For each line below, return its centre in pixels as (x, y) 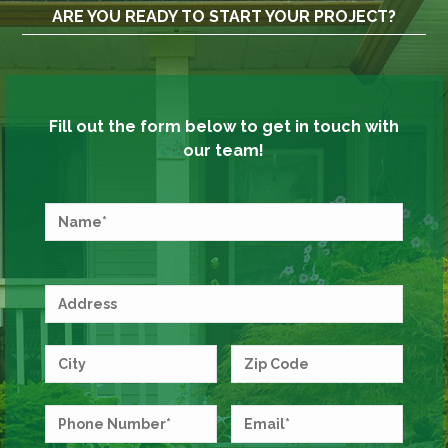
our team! (224, 151)
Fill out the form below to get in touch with (223, 127)
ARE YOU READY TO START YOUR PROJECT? (224, 17)
